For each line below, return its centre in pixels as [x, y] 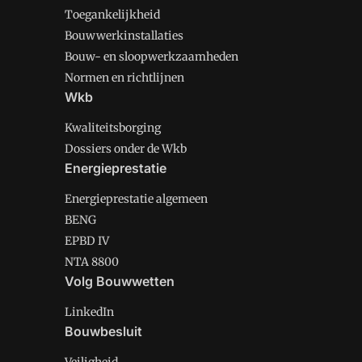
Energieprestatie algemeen [136, 199]
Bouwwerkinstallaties [124, 36]
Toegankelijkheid [112, 15]
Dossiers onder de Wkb [126, 149]
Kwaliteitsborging [113, 128]
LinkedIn [89, 312]
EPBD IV [87, 241]
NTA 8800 [92, 262]
